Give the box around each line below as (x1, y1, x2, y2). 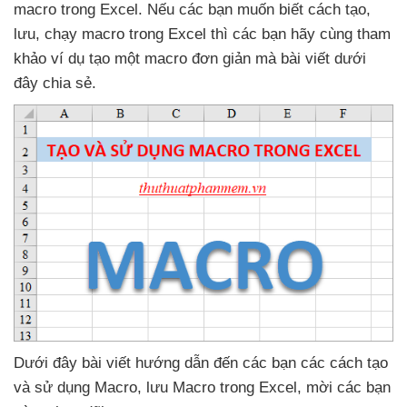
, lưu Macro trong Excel (137, 379, 297, 397)
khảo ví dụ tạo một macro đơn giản (14, 50, 255, 67)
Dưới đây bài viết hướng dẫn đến (14, 354, 243, 372)
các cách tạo (301, 354, 388, 372)
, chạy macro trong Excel (35, 25, 211, 43)
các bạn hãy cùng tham (233, 25, 391, 43)
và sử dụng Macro (14, 379, 137, 397)
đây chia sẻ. (14, 74, 96, 92)
